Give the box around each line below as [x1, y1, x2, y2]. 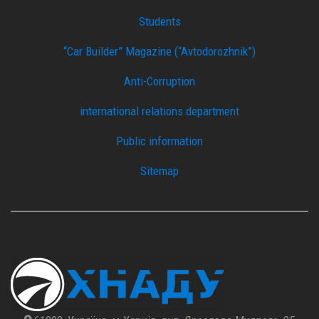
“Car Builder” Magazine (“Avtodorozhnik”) [63, 44, 256, 59]
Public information [116, 134, 203, 149]
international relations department [80, 104, 239, 119]
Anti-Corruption [124, 74, 195, 89]
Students [138, 14, 181, 29]
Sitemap [140, 164, 179, 179]
